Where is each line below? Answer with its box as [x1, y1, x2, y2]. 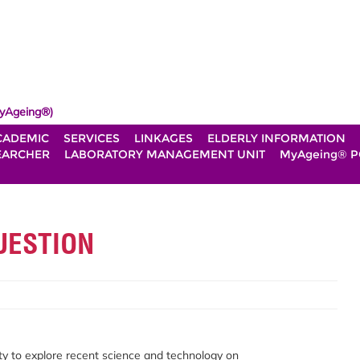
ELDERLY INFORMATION [207, 131, 346, 145]
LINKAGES [134, 131, 193, 145]
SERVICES [63, 131, 120, 145]
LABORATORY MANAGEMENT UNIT [64, 147, 265, 162]
